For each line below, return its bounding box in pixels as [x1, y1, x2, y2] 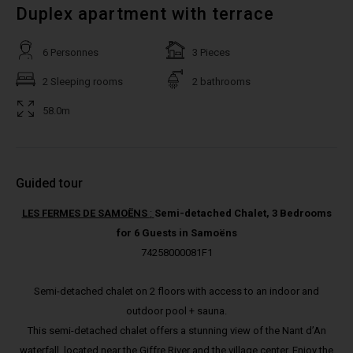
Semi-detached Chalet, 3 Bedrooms [154, 207, 332, 219]
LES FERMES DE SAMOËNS [21, 207, 150, 219]
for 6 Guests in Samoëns [116, 227, 237, 239]
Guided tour [16, 176, 83, 191]
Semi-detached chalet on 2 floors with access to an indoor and [34, 285, 319, 297]
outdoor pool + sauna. [126, 305, 227, 317]
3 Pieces [192, 46, 230, 58]
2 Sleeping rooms [43, 76, 123, 87]
